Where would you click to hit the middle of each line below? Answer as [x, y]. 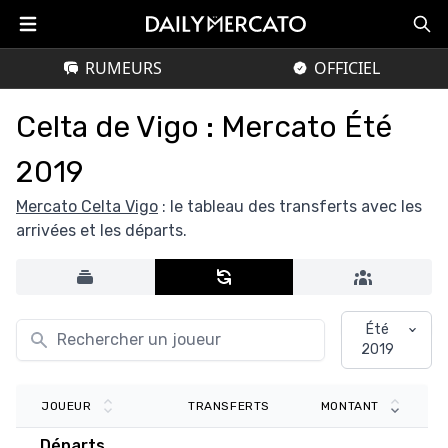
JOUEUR [66, 406]
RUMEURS [123, 68]
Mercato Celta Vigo [87, 206]
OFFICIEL [347, 68]
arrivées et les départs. [101, 230]
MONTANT [350, 406]
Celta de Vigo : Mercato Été [204, 127]
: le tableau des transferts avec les [290, 206]
